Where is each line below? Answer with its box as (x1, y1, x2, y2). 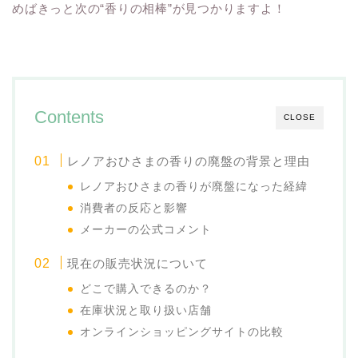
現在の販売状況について (67, 257, 209, 271)
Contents (34, 107, 104, 128)
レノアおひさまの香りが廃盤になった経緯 (80, 181, 308, 193)
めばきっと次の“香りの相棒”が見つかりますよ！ (12, 2, 286, 16)
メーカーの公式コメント (80, 224, 213, 237)
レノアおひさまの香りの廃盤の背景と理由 (67, 154, 311, 169)
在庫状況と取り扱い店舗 (80, 304, 213, 317)
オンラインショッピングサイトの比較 (80, 326, 284, 339)
